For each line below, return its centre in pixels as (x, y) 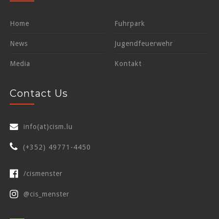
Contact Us (39, 93)
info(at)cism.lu (48, 127)
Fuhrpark (130, 23)
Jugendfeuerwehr (144, 44)
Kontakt (128, 64)
